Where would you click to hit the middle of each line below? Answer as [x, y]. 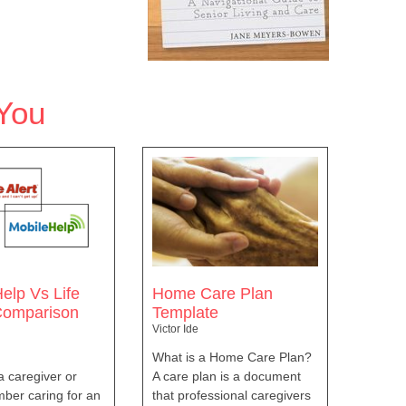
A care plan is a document [227, 376]
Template [186, 312]
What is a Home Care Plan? [232, 357]
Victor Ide [176, 329]
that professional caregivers [232, 395]
